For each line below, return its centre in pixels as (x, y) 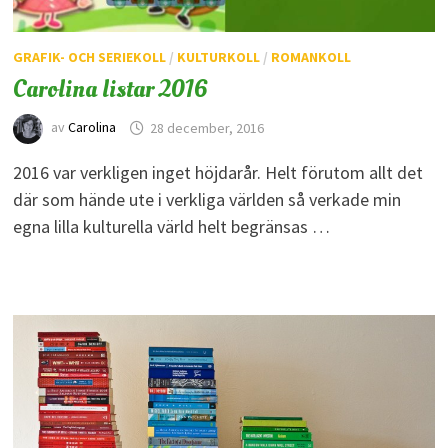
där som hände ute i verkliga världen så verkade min (206, 200)
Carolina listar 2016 (110, 89)
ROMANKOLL (310, 57)
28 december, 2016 (206, 127)
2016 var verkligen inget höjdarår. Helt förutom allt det (217, 173)
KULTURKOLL (218, 57)
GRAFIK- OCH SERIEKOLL (89, 57)
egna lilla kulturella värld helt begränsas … (171, 227)
